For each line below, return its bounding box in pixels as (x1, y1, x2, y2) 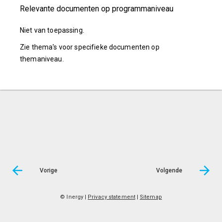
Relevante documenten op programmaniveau (20, 4, 173, 13)
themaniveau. (20, 55, 64, 63)
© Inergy (60, 194, 84, 201)
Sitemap (139, 194, 162, 201)
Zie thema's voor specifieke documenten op (20, 43, 160, 51)
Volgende (156, 167, 182, 174)
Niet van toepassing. (20, 26, 84, 34)
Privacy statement (88, 194, 135, 201)
